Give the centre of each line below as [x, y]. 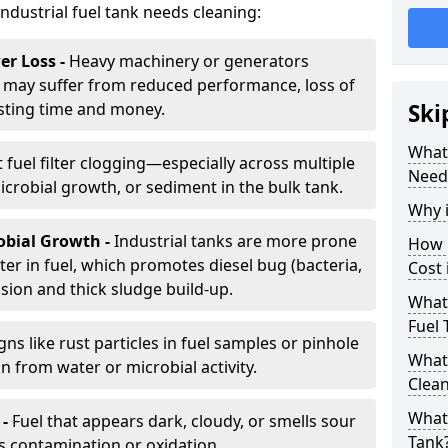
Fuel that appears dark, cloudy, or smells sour [184, 421]
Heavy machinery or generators [189, 61]
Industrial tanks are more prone [235, 241]
